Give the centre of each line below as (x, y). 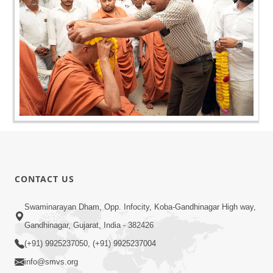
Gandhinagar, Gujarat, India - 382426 (89, 225)
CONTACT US (44, 179)
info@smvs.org (51, 261)
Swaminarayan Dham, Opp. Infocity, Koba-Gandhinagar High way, (140, 207)
